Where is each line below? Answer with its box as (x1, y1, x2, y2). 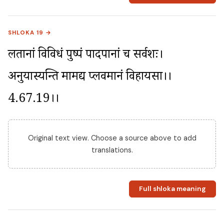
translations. (91, 145, 133, 154)
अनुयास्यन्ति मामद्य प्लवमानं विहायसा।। (8, 68, 171, 88)
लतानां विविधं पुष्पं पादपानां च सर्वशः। (8, 46, 163, 66)
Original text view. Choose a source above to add (27, 133, 196, 142)
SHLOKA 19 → (8, 28, 52, 36)
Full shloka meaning (138, 184, 206, 193)
